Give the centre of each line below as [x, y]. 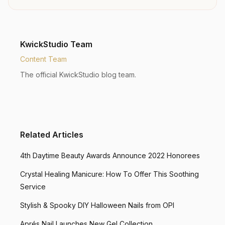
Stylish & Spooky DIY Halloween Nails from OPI [97, 205]
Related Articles [52, 135]
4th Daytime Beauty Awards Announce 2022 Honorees [110, 155]
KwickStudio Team [56, 44]
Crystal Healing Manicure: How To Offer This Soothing [109, 174]
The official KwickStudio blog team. [78, 75]
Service [33, 187]
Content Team [43, 59]
